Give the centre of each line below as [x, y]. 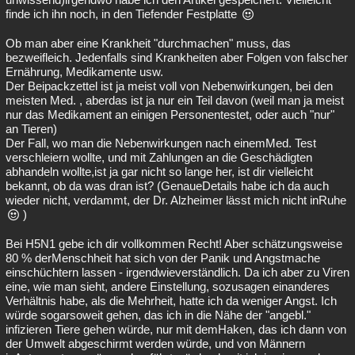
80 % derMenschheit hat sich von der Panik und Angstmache [163, 258]
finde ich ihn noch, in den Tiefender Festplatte [123, 14]
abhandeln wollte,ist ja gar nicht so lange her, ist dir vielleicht [159, 172]
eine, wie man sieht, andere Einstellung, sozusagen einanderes [168, 286]
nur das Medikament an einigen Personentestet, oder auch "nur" [170, 115]
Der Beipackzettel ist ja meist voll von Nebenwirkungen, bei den [169, 86]
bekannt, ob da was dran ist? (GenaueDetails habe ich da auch [167, 186]
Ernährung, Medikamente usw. [84, 72]
